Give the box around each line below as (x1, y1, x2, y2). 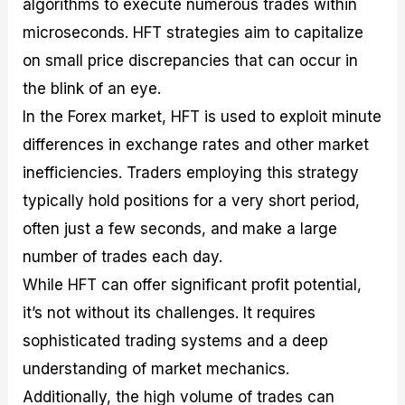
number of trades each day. (23, 247, 223, 266)
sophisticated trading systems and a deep (23, 331, 329, 350)
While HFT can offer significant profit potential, (23, 275, 363, 294)
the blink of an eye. (23, 79, 162, 98)
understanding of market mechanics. (23, 359, 290, 378)
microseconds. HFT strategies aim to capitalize (23, 23, 364, 42)
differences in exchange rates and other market (23, 135, 370, 154)
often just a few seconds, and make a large (23, 219, 338, 238)
